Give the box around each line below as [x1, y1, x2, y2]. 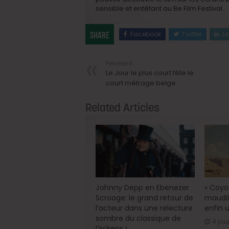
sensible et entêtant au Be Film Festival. [96, 3, 224, 13]
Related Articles [85, 100, 159, 114]
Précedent [106, 59, 132, 67]
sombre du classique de [96, 213, 181, 224]
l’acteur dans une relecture [96, 203, 193, 214]
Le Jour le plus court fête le [106, 67, 194, 78]
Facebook [130, 29, 161, 38]
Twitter [182, 29, 202, 38]
